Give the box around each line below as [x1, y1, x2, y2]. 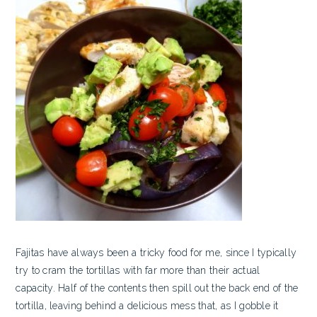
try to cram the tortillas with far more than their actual [16, 264, 260, 276]
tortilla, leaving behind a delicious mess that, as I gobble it [16, 299, 279, 311]
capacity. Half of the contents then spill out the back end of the [16, 282, 299, 294]
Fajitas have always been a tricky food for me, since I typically [16, 246, 297, 258]
